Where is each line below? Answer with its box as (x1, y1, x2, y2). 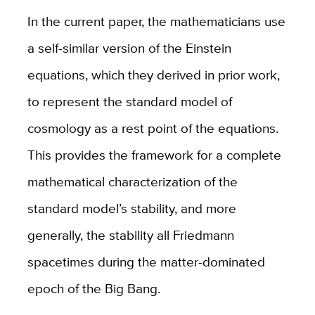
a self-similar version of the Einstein (27, 38, 231, 58)
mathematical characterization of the (27, 172, 238, 192)
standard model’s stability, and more (27, 198, 236, 219)
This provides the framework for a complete (27, 145, 281, 165)
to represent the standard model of (27, 91, 232, 112)
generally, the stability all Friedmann (27, 225, 234, 245)
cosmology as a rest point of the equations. (27, 118, 278, 139)
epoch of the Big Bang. (27, 278, 167, 299)
